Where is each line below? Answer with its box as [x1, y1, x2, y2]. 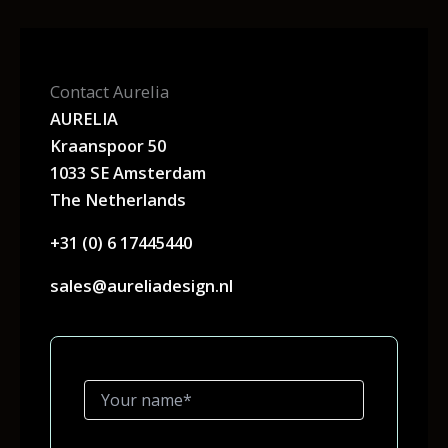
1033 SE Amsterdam [50, 160, 206, 184]
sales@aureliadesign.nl [50, 274, 233, 298]
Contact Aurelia [50, 79, 169, 103]
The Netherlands [50, 187, 186, 211]
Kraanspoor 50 [50, 133, 166, 157]
